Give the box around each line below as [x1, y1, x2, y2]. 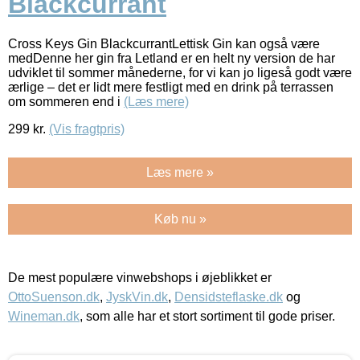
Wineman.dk [8, 309, 80, 323]
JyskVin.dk [106, 289, 168, 304]
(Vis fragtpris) [49, 121, 125, 136]
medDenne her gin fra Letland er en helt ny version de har [8, 51, 335, 65]
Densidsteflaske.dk [174, 289, 283, 304]
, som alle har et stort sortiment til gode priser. [80, 309, 335, 323]
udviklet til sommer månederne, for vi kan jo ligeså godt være [8, 65, 352, 80]
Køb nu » [153, 211, 207, 226]
